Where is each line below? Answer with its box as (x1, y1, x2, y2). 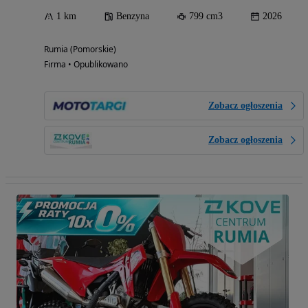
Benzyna (116, 11, 149, 22)
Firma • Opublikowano (44, 58, 128, 71)
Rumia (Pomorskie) (44, 43, 116, 56)
